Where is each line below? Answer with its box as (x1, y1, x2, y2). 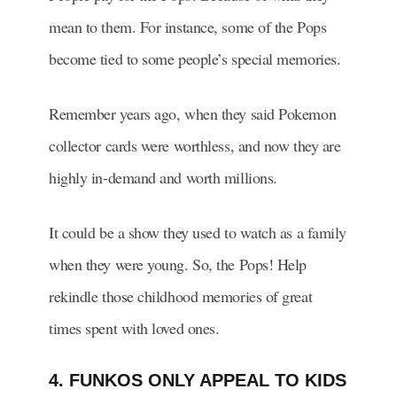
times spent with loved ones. (49, 316, 220, 339)
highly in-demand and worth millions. (49, 166, 283, 188)
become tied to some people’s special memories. (49, 47, 346, 69)
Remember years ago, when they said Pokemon (49, 102, 337, 124)
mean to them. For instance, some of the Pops (49, 15, 327, 37)
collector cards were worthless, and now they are (49, 134, 341, 156)
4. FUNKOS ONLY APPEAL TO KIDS (49, 370, 346, 390)
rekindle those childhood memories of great (49, 284, 313, 307)
